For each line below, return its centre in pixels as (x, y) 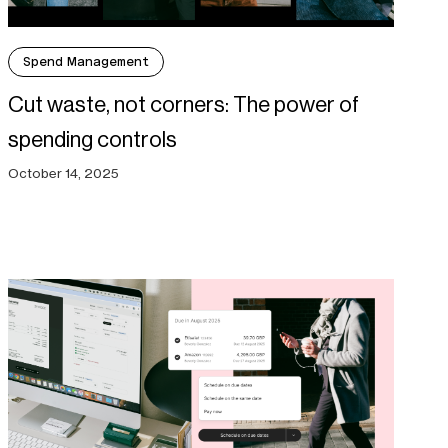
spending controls (92, 139)
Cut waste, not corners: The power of (183, 104)
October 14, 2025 (63, 172)
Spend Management (85, 61)
